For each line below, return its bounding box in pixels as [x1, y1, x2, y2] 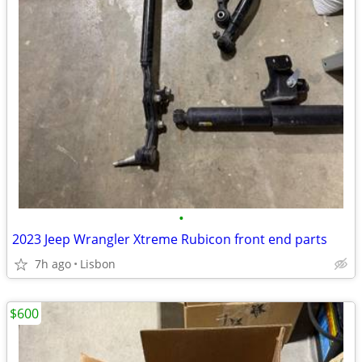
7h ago [35, 256, 71, 271]
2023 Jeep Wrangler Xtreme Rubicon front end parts [12, 230, 327, 248]
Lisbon [80, 256, 116, 271]
